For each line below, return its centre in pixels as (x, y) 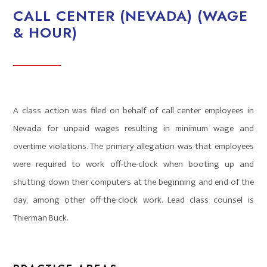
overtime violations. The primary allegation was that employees (133, 146)
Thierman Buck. (41, 218)
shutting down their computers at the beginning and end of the (133, 182)
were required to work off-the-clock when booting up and (133, 164)
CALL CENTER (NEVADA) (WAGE (131, 16)
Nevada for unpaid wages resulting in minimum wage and (133, 128)
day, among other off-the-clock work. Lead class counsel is (133, 200)
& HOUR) (46, 32)
